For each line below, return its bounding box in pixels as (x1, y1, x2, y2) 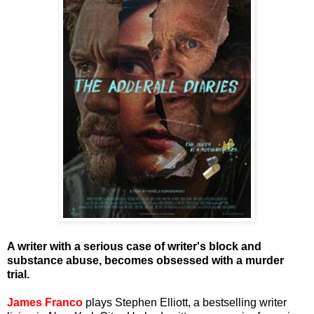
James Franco (7, 296, 83, 308)
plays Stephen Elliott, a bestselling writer (83, 296, 287, 308)
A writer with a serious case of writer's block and (7, 240, 261, 252)
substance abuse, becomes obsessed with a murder (7, 254, 284, 266)
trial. (7, 268, 29, 280)
